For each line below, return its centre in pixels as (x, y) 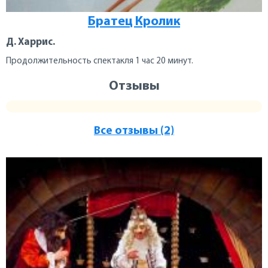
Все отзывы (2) (134, 131)
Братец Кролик (134, 22)
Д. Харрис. (31, 42)
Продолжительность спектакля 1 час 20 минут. (100, 61)
